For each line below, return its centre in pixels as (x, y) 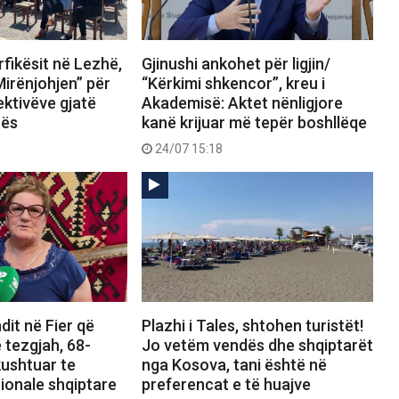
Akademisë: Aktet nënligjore (242, 103)
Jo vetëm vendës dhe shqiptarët (257, 346)
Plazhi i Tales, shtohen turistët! (252, 326)
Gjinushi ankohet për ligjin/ (236, 64)
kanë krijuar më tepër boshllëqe (254, 123)
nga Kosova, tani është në (234, 365)
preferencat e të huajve (226, 385)
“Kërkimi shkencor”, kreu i (233, 84)
